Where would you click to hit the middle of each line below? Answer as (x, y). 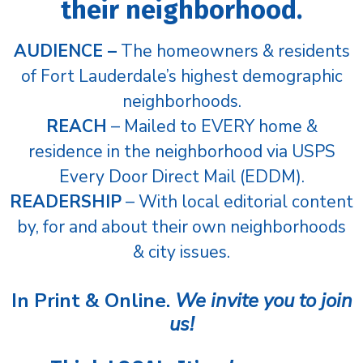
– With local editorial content (237, 201)
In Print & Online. (93, 300)
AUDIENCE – (65, 51)
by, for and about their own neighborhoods (181, 226)
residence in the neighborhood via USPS (181, 151)
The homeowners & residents (233, 51)
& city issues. (181, 252)
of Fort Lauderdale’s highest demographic (181, 76)
